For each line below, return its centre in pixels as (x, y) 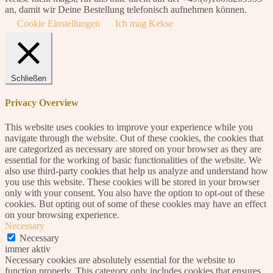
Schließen (29, 78)
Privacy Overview (42, 103)
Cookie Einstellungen (58, 23)
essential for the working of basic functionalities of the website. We (133, 160)
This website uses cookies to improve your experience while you (129, 127)
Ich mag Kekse (144, 23)
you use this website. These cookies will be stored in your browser (132, 182)
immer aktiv (28, 249)
